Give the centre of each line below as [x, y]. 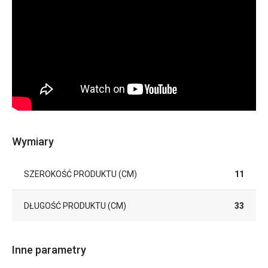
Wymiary [33, 141]
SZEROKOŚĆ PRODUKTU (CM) [80, 174]
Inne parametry [49, 249]
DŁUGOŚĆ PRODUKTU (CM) [75, 205]
